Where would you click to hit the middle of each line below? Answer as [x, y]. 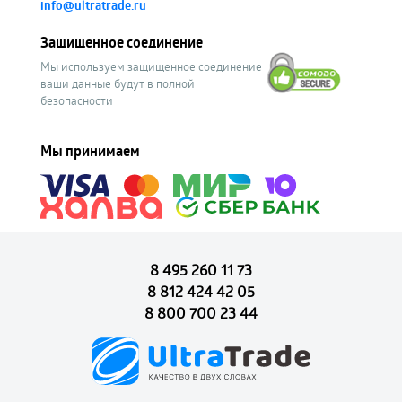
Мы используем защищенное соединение [151, 66]
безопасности [77, 100]
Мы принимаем [90, 151]
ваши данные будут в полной [118, 83]
